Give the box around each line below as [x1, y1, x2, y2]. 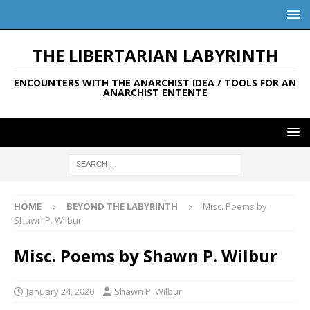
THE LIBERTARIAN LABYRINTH [32, 44, 278, 66]
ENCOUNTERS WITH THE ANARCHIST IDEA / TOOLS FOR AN [14, 76, 296, 89]
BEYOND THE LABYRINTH [66, 200, 178, 212]
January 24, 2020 [26, 285, 94, 298]
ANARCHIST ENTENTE [102, 86, 208, 99]
